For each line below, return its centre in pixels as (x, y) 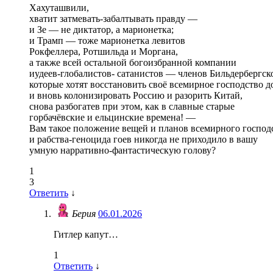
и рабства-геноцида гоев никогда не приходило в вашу (144, 140)
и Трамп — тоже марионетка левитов (107, 41)
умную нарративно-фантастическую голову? (122, 151)
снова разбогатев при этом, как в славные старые (132, 107)
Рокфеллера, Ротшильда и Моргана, (104, 52)
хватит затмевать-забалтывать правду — (113, 19)
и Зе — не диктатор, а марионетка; (101, 30)
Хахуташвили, (59, 8)
